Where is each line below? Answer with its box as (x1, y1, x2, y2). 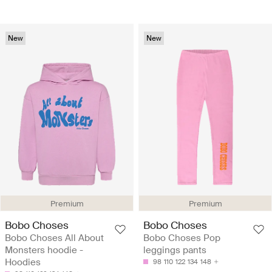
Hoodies (5, 256, 41, 269)
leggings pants (143, 244, 206, 257)
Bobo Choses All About (5, 232, 104, 245)
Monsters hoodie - (5, 244, 83, 257)
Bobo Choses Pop (143, 232, 220, 245)
